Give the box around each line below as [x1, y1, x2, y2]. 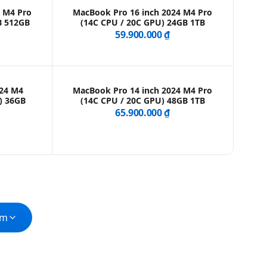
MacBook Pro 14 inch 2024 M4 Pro [73, 85, 213, 97]
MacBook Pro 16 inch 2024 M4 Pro [73, 7, 213, 18]
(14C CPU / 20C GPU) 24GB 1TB [80, 17, 205, 29]
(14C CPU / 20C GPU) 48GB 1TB [80, 95, 205, 107]
